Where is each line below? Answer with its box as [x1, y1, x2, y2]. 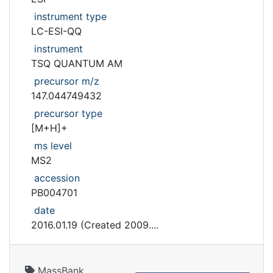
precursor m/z [34, 75, 99, 87]
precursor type [34, 107, 102, 119]
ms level [34, 140, 72, 152]
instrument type [34, 10, 107, 23]
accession [34, 172, 80, 184]
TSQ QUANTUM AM [31, 57, 122, 69]
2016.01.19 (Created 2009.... [31, 219, 158, 231]
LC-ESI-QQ [31, 25, 82, 37]
